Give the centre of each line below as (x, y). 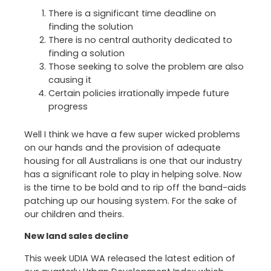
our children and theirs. (74, 214)
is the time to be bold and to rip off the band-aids (135, 188)
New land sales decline (77, 236)
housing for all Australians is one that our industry (133, 161)
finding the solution (91, 27)
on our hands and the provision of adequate (122, 148)
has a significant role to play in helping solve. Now (133, 175)
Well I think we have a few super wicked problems (132, 135)
